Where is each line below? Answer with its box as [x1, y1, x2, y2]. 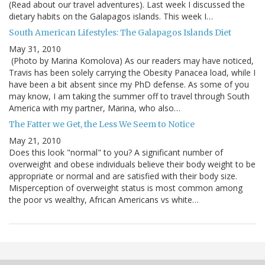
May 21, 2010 [9, 135, 61, 147]
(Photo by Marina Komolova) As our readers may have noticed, [9, 55, 254, 67]
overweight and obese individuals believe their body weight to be [9, 159, 256, 170]
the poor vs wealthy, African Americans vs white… [9, 194, 199, 206]
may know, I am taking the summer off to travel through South [9, 91, 250, 102]
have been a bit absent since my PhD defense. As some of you [9, 79, 249, 91]
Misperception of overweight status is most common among [9, 182, 243, 194]
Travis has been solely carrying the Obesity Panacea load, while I [9, 67, 256, 79]
